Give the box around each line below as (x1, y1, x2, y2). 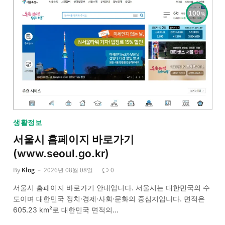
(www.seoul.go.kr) (13, 147, 109, 160)
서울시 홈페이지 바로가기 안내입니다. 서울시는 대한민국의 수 (13, 183, 210, 192)
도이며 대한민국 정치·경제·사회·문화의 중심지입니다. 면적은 (13, 194, 205, 203)
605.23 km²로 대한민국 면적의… (13, 205, 119, 214)
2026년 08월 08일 (44, 165, 93, 174)
